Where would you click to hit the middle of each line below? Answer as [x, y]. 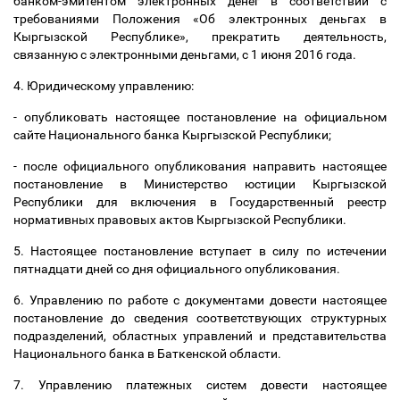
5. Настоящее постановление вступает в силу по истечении [200, 251]
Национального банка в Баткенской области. [149, 354]
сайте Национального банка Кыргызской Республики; [174, 135]
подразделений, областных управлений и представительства [200, 336]
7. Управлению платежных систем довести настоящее [200, 385]
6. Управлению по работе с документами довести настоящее [200, 300]
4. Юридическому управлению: [105, 86]
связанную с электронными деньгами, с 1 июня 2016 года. [186, 54]
